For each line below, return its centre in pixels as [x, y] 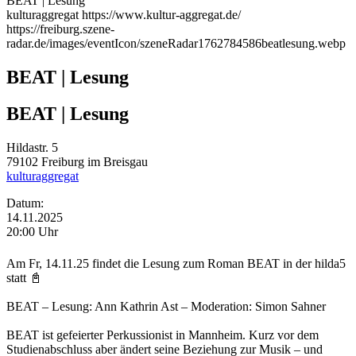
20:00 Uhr [32, 232]
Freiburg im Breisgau [95, 162]
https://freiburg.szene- [60, 29]
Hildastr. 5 [32, 148]
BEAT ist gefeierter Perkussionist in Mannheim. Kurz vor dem [163, 335]
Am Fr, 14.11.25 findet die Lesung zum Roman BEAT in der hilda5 [176, 263]
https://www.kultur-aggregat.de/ [161, 14]
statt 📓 [24, 277]
